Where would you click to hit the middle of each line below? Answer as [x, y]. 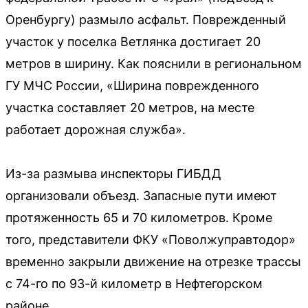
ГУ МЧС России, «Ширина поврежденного [132, 86]
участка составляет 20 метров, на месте [130, 108]
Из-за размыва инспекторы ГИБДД [113, 174]
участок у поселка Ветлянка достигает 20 [133, 42]
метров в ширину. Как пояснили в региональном [154, 64]
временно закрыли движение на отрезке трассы [153, 262]
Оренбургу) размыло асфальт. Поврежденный [146, 20]
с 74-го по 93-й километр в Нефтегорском [134, 284]
